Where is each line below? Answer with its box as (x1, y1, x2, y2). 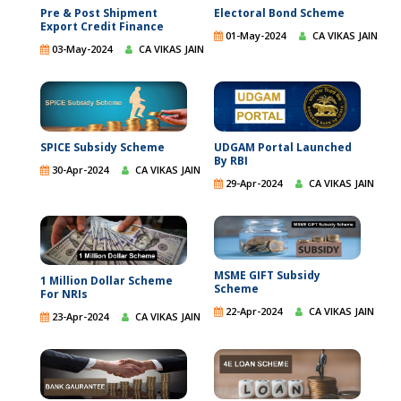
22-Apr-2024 (223, 304, 282, 319)
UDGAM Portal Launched (214, 139, 352, 155)
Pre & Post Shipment (40, 5, 158, 21)
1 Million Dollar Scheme (40, 273, 173, 289)
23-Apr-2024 (49, 310, 108, 324)
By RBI (214, 152, 248, 168)
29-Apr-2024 (223, 175, 282, 190)
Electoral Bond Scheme (214, 5, 345, 21)
